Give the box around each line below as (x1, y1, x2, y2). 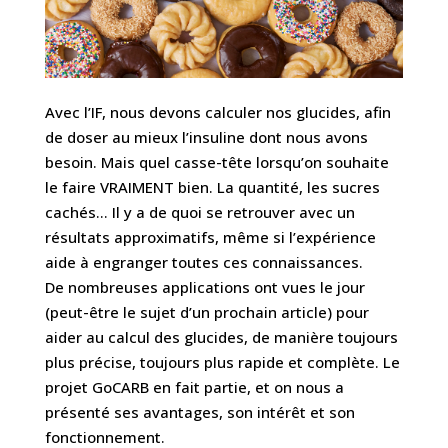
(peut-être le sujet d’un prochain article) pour (44, 302, 369, 323)
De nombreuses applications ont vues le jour (44, 277, 365, 298)
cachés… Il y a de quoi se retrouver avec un (44, 202, 355, 223)
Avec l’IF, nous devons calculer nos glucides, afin (44, 102, 391, 123)
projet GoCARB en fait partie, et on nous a (44, 377, 344, 398)
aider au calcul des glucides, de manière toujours (44, 327, 398, 348)
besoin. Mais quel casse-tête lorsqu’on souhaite (44, 152, 389, 173)
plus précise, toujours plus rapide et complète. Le (44, 352, 400, 373)
